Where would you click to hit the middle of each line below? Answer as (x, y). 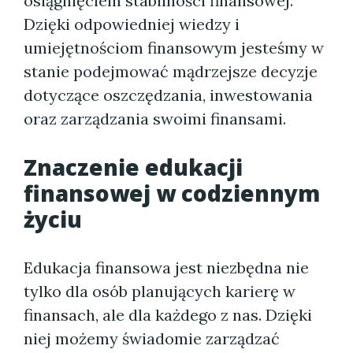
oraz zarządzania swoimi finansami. (155, 119)
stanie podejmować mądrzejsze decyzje (171, 71)
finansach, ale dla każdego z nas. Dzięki (168, 315)
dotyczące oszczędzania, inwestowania (168, 95)
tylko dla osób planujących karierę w (160, 291)
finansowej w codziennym (172, 193)
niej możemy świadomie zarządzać (152, 338)
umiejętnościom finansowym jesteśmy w (174, 48)
